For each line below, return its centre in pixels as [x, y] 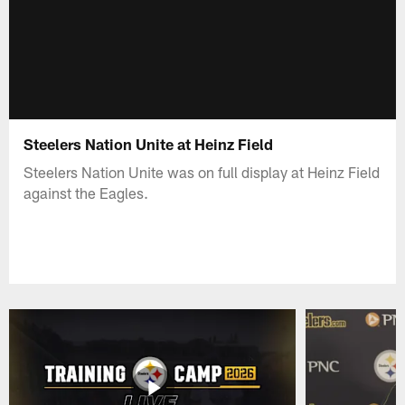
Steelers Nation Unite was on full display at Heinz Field [202, 171]
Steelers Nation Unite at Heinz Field [149, 143]
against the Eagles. [86, 192]
